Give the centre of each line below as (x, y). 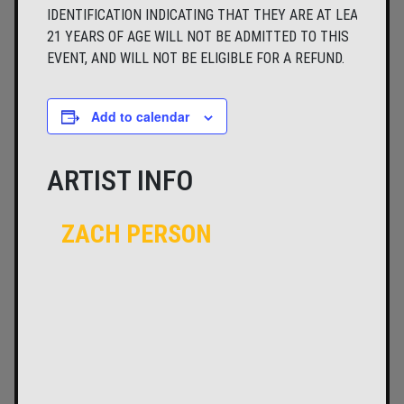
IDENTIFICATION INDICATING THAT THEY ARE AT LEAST (211, 15)
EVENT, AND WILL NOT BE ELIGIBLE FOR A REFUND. (196, 59)
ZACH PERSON (137, 234)
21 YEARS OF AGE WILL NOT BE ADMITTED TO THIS (198, 37)
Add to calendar (140, 117)
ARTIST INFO (120, 181)
